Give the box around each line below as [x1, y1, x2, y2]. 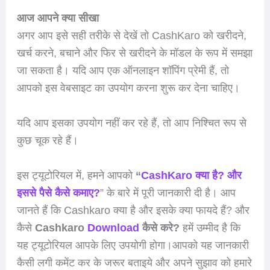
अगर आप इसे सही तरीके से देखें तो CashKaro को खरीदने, [16, 30, 246, 42]
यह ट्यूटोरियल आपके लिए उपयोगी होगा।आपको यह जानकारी [16, 239, 249, 251]
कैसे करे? [139, 221, 180, 234]
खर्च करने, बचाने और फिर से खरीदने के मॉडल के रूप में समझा [16, 47, 253, 60]
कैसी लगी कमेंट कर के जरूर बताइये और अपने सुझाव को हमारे [16, 256, 252, 269]
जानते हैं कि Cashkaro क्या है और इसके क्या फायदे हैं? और [16, 204, 250, 216]
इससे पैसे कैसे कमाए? [16, 186, 100, 199]
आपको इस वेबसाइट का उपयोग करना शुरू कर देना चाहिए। [16, 82, 240, 95]
